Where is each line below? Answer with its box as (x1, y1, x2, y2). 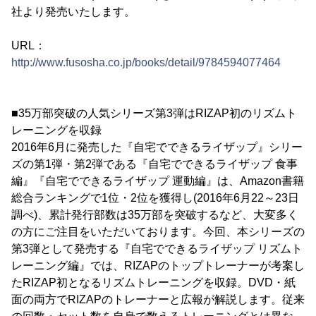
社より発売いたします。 (11, 6, 135, 18)
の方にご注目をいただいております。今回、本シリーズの (11, 226, 305, 238)
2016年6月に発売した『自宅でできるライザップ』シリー (11, 141, 303, 153)
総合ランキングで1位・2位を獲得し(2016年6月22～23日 (11, 192, 299, 204)
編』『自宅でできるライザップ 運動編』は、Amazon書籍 (11, 175, 304, 187)
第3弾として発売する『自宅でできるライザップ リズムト (11, 243, 303, 255)
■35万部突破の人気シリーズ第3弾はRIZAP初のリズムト (11, 107, 297, 119)
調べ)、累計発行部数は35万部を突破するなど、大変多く (11, 209, 298, 221)
